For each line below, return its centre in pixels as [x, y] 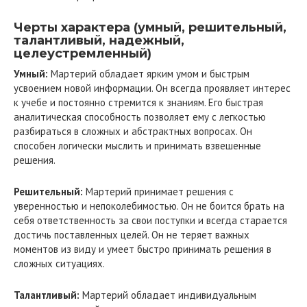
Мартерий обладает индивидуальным [168, 295]
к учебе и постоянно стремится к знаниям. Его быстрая [138, 102]
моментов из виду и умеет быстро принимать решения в [143, 249]
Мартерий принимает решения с [158, 192]
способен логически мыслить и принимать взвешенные [137, 146]
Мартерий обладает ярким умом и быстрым [149, 74]
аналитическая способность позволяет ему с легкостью [140, 117]
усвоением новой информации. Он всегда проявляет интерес [152, 88]
